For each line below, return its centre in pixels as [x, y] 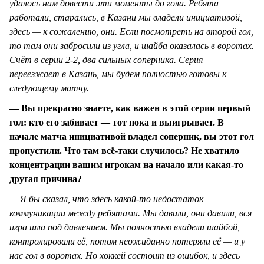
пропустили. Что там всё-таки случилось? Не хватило [124, 150]
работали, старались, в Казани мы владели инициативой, [126, 17]
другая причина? [46, 179]
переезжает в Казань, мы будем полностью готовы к [118, 74]
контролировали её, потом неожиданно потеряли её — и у [127, 242]
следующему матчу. [49, 88]
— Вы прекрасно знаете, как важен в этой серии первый [130, 108]
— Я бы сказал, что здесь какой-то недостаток [106, 199]
